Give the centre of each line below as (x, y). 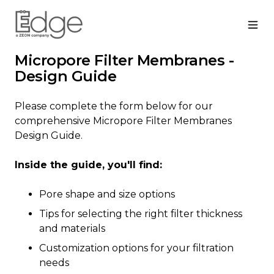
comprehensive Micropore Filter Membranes (123, 120)
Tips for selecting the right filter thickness (141, 213)
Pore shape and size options (107, 194)
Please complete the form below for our (114, 106)
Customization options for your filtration (136, 248)
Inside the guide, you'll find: (88, 165)
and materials (72, 228)
